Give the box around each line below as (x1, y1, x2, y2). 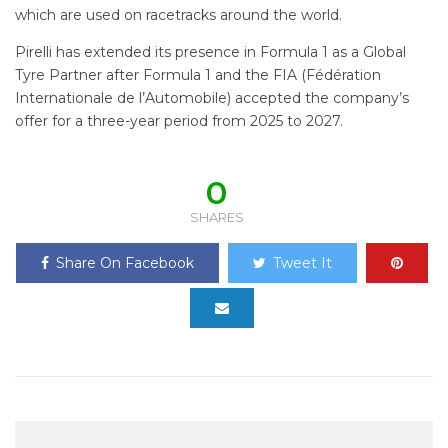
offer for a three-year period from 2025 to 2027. (15, 111, 343, 130)
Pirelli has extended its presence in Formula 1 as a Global (15, 42, 406, 61)
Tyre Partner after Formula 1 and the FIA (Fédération (15, 65, 381, 84)
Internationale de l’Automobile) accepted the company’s (15, 88, 409, 107)
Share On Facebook (55, 253, 194, 272)
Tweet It (272, 253, 332, 272)
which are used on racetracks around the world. (15, 5, 342, 24)
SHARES (189, 208, 244, 225)
